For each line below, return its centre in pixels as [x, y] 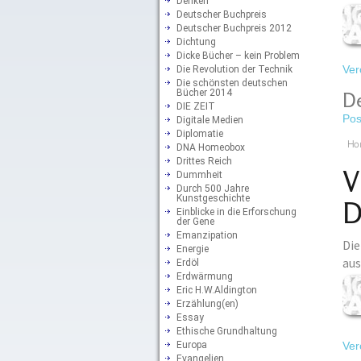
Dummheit [199, 174]
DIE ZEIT [196, 106]
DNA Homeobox [211, 147]
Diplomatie [200, 133]
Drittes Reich [204, 161]
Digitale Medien [210, 120]
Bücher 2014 [204, 92]
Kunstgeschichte [213, 198]
